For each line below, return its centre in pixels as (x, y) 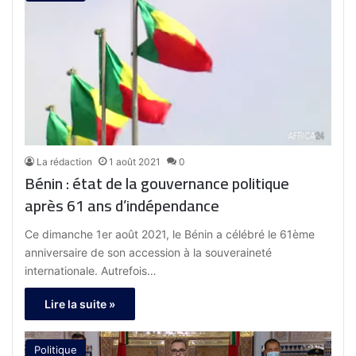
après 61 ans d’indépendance (122, 206)
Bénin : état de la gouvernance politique (157, 184)
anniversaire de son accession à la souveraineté (149, 253)
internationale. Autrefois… (91, 271)
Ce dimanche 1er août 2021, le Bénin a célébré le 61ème (170, 234)
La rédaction (65, 162)
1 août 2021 (135, 162)
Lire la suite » (80, 304)
